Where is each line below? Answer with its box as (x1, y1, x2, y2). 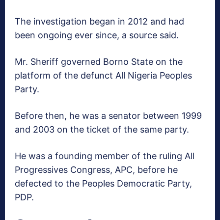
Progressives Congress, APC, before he (15, 165, 178, 175)
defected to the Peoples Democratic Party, (15, 178, 192, 189)
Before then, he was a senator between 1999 (15, 110, 202, 121)
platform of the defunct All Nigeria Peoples (15, 70, 192, 81)
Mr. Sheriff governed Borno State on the (15, 56, 183, 67)
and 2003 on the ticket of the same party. (15, 124, 189, 135)
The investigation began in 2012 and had (15, 16, 184, 27)
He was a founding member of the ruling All (15, 151, 194, 162)
